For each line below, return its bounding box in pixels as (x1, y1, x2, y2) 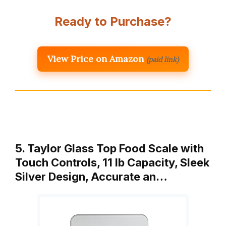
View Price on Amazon (47, 52, 144, 65)
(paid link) (146, 54, 179, 64)
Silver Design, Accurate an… (15, 169, 167, 183)
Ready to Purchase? (54, 14, 172, 29)
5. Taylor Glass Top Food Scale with (15, 141, 204, 155)
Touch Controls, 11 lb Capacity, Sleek (15, 155, 209, 169)
